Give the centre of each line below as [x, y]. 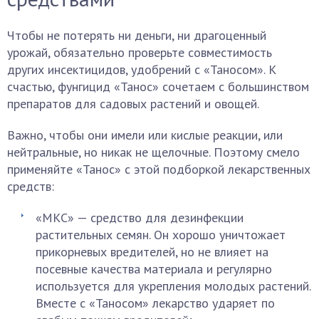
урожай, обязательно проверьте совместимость [140, 52]
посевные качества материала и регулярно [154, 269]
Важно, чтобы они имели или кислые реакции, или [145, 135]
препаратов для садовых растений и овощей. [133, 104]
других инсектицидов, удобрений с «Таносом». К [142, 69]
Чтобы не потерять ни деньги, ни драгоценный [137, 35]
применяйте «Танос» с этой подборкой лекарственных [159, 169]
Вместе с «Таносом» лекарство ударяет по [155, 303]
